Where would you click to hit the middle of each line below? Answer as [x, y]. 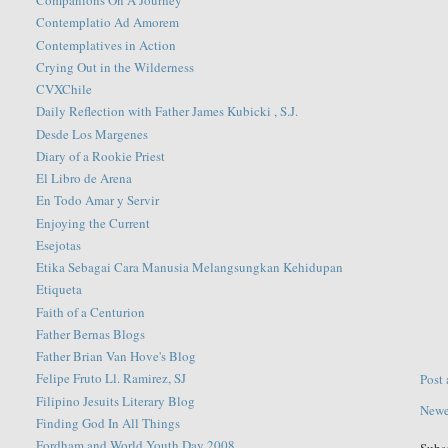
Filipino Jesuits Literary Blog [116, 400]
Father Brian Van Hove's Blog [116, 356]
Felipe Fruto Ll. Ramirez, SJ [111, 378]
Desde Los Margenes [92, 133]
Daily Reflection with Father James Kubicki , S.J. [167, 111]
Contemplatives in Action [106, 44]
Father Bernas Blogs [91, 333]
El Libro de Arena [84, 178]
